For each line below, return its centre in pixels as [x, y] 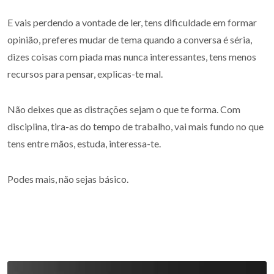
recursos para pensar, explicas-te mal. [85, 74]
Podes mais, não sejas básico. [68, 179]
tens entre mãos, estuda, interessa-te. [84, 143]
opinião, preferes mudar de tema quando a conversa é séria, [130, 39]
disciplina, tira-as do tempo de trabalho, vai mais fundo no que [135, 126]
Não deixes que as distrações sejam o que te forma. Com [124, 109]
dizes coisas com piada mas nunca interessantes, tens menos [132, 57]
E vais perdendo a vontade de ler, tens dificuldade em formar [132, 22]
